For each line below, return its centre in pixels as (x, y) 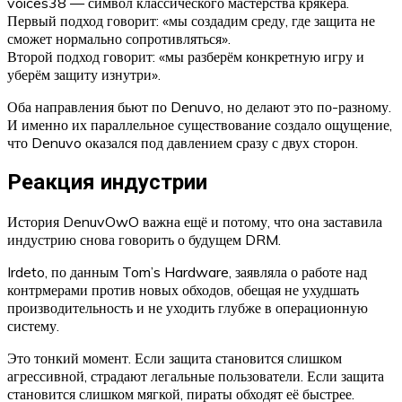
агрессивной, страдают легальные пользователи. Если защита (196, 376)
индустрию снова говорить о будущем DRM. (144, 239)
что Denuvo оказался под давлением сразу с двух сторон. (183, 143)
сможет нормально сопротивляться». (119, 39)
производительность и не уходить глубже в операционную (188, 307)
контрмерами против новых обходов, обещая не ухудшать (183, 289)
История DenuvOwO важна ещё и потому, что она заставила (195, 221)
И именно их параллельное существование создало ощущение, (200, 125)
